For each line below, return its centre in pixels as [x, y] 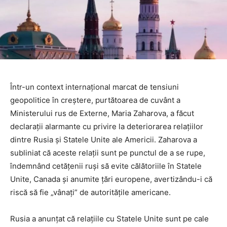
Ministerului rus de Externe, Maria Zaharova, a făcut [102, 113]
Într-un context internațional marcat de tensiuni [94, 87]
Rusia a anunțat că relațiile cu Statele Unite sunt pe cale [109, 219]
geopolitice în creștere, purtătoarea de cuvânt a [95, 100]
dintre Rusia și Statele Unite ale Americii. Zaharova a [104, 140]
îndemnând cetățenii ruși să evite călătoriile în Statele [106, 166]
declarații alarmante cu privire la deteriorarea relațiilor [107, 127]
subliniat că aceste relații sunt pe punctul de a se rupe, [108, 153]
